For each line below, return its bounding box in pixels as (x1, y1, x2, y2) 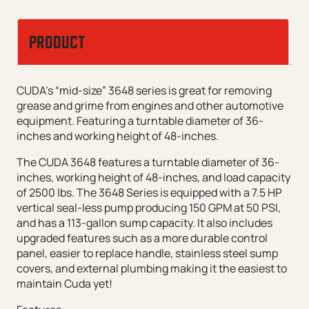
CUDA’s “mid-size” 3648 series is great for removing (17, 82, 272, 98)
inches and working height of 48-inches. (17, 128, 219, 143)
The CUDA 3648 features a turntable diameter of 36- (17, 154, 279, 170)
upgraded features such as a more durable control (17, 230, 268, 246)
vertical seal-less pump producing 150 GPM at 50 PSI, (17, 199, 281, 215)
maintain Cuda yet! (17, 275, 112, 291)
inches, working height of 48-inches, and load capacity (17, 169, 290, 185)
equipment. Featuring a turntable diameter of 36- (17, 112, 263, 128)
